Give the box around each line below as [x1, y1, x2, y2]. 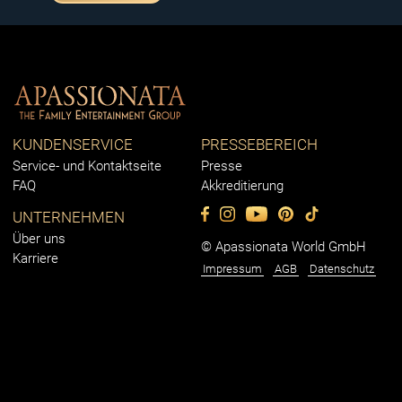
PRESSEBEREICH [201, 135, 318, 154]
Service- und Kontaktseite [13, 158, 162, 175]
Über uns [13, 231, 66, 248]
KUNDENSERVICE [13, 135, 133, 154]
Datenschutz [310, 262, 374, 276]
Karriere [13, 250, 58, 267]
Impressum [203, 262, 262, 276]
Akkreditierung [201, 178, 284, 195]
